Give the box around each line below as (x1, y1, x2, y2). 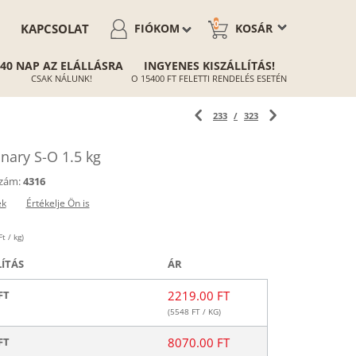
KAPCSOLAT (21, 21, 89, 37)
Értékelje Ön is (25, 196, 90, 210)
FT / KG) (188, 306, 221, 317)
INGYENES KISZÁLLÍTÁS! (143, 58, 275, 73)
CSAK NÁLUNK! (31, 72, 92, 84)
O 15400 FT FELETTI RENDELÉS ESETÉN (131, 72, 287, 84)
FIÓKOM (134, 21, 180, 36)
